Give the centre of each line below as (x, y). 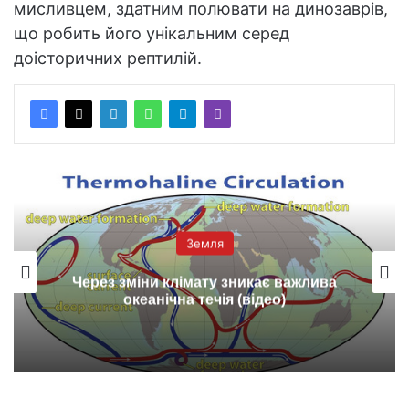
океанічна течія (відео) (204, 299)
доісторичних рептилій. (108, 58)
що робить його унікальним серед (152, 33)
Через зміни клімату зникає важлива (204, 282)
